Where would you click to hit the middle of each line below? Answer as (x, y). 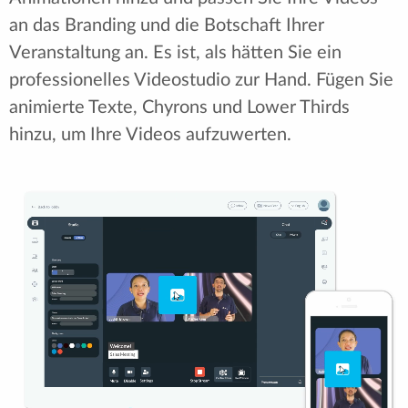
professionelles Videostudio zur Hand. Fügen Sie (201, 81)
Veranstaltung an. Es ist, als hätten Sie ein (175, 53)
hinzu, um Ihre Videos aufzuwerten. (150, 135)
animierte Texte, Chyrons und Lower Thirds (179, 108)
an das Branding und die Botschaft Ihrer (167, 26)
